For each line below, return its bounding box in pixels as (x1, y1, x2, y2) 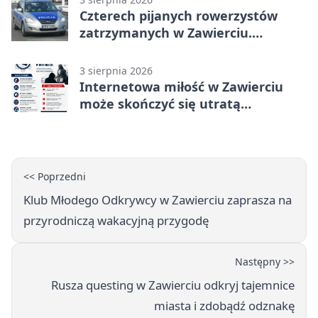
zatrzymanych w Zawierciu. (79, 24, 252, 42)
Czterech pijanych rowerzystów (79, 7, 278, 25)
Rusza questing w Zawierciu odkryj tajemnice (51, 277, 295, 294)
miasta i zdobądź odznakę (154, 297, 295, 314)
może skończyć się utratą (79, 95, 241, 113)
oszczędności (79, 112, 161, 130)
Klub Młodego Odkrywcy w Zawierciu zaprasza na (23, 192, 292, 209)
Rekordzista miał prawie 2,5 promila (79, 41, 307, 59)
